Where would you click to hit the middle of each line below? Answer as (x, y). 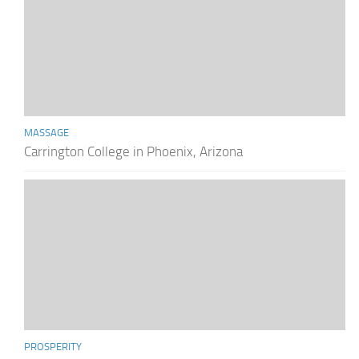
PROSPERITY (53, 347)
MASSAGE (46, 132)
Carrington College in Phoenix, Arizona (133, 151)
